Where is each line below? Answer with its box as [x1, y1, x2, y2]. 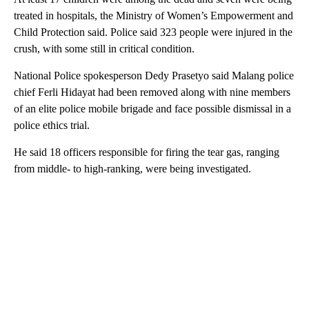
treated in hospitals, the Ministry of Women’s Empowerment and [14, 9, 293, 21]
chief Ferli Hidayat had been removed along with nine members [14, 86, 290, 98]
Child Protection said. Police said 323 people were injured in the [14, 26, 292, 38]
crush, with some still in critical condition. [14, 42, 195, 54]
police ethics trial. [14, 119, 90, 131]
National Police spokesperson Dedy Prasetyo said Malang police [14, 69, 294, 81]
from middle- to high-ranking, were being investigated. [14, 162, 251, 175]
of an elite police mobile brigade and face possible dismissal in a [14, 102, 291, 114]
